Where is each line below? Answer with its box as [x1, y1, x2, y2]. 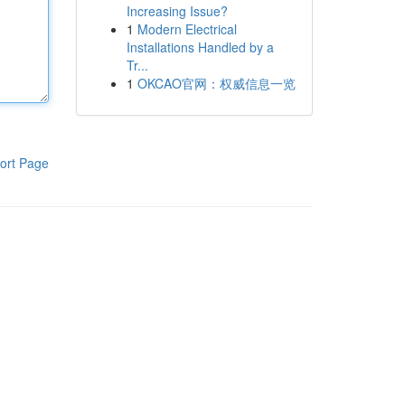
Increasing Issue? [126, 2, 228, 20]
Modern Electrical [137, 20, 237, 38]
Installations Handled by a [126, 38, 274, 56]
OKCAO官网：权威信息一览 [137, 74, 296, 92]
